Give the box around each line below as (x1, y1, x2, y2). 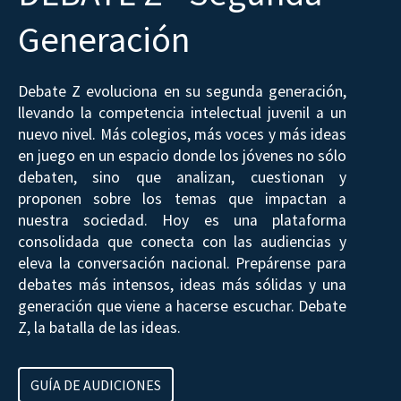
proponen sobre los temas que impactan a (18, 188, 347, 209)
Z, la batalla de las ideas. (18, 317, 181, 337)
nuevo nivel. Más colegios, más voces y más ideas (18, 124, 347, 144)
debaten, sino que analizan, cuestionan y (18, 166, 347, 187)
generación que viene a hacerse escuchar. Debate (18, 295, 347, 316)
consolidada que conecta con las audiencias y (18, 231, 347, 252)
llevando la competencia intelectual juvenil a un (18, 102, 347, 123)
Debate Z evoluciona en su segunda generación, (18, 81, 347, 101)
